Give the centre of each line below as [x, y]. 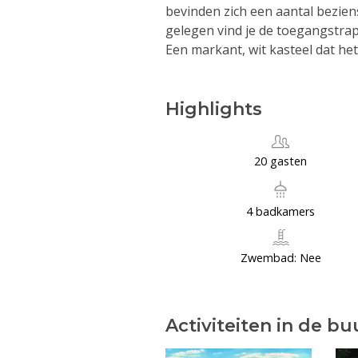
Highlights [214, 109]
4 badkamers [281, 212]
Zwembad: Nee [281, 258]
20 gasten [281, 161]
